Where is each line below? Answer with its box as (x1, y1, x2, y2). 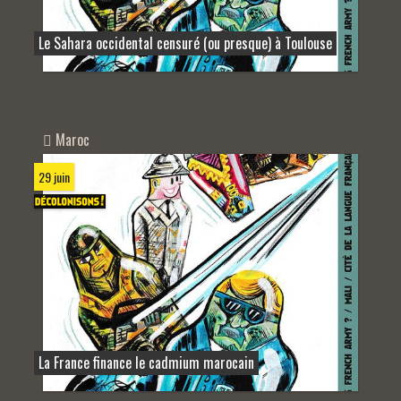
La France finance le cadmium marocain (38, 351, 254, 373)
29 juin (38, 167, 70, 187)
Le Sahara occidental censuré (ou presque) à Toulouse (38, 32, 332, 55)
